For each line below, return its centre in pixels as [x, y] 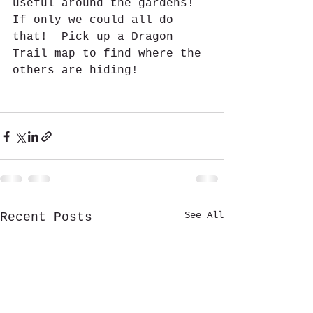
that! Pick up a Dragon [96, 37]
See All [204, 215]
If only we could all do [96, 20]
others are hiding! [82, 71]
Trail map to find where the [110, 54]
